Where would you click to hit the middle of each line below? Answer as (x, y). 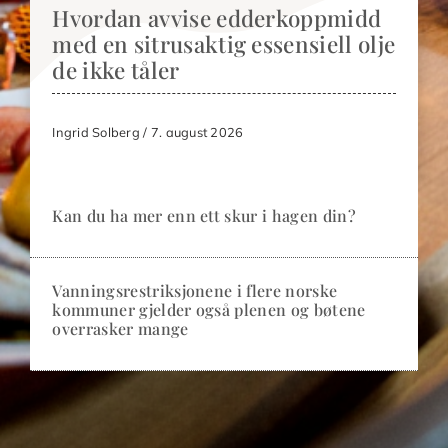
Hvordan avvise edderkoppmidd (217, 18)
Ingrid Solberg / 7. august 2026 (148, 132)
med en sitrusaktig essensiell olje (224, 44)
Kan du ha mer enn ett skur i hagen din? (204, 216)
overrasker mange (120, 328)
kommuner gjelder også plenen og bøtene (209, 309)
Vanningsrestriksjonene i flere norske (195, 290)
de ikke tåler (116, 70)
